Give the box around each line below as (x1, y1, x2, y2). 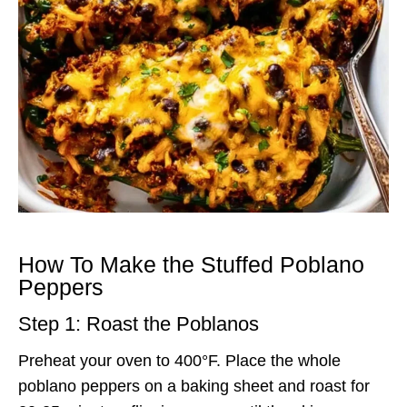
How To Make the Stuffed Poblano (18, 252, 364, 278)
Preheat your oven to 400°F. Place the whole (18, 351, 341, 370)
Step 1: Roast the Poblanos (18, 312, 259, 335)
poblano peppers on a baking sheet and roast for (18, 376, 370, 395)
